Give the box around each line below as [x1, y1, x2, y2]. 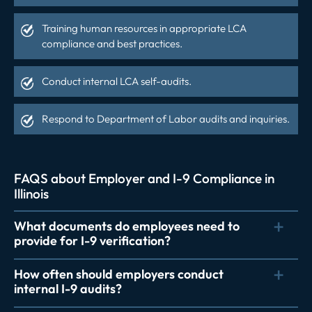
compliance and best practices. [42, 36, 182, 50]
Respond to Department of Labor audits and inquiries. [42, 111, 290, 125]
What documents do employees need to [14, 217, 240, 234]
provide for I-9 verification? [14, 232, 171, 249]
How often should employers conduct [14, 265, 224, 282]
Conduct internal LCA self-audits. [42, 74, 192, 88]
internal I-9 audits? [14, 280, 122, 297]
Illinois [14, 185, 49, 202]
